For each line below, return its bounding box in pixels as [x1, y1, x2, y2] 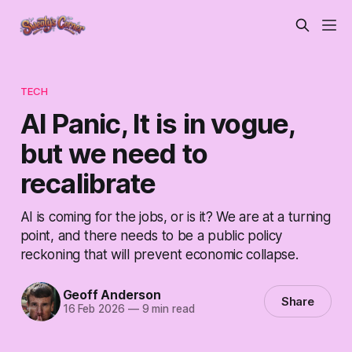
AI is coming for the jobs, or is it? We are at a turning [20, 207, 331, 225]
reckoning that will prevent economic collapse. [20, 245, 299, 262]
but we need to [20, 136, 208, 170]
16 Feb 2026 [62, 302, 125, 316]
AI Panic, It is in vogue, [20, 106, 295, 140]
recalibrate [20, 166, 156, 200]
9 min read [138, 302, 195, 316]
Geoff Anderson [62, 287, 161, 303]
